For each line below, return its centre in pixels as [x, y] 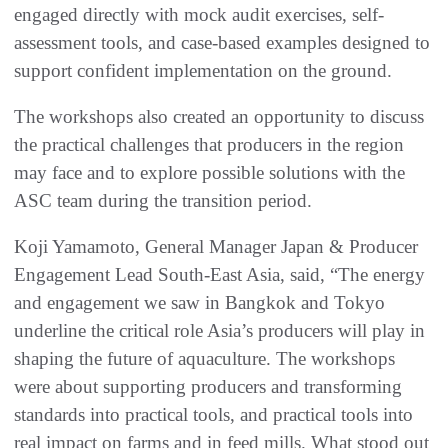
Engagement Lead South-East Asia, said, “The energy [219, 275]
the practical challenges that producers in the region [209, 145]
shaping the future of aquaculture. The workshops [204, 359]
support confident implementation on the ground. [203, 71]
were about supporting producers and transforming [208, 387]
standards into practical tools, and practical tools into [213, 415]
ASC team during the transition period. [163, 201]
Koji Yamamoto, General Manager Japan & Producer [216, 247]
